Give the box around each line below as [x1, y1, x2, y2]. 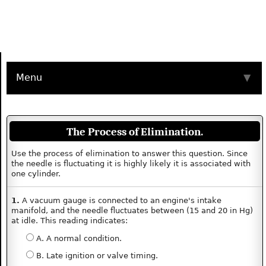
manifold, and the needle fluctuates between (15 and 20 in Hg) [11, 205, 254, 215]
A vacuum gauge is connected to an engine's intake [20, 195, 222, 205]
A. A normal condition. [33, 233, 122, 243]
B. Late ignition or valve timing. [33, 251, 158, 261]
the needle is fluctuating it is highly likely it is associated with [11, 159, 251, 169]
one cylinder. [11, 169, 61, 179]
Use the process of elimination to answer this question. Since [11, 149, 248, 159]
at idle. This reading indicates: [11, 216, 128, 225]
